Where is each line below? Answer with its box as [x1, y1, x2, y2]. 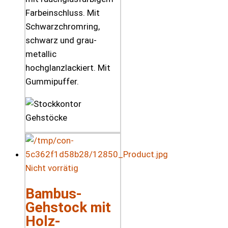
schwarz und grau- [25, 35, 97, 46]
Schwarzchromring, [25, 21, 100, 32]
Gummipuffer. [25, 76, 79, 87]
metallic [25, 49, 56, 60]
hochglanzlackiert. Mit [25, 63, 110, 73]
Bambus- [25, 185, 82, 202]
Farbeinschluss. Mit [25, 8, 100, 18]
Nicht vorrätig [25, 162, 78, 173]
